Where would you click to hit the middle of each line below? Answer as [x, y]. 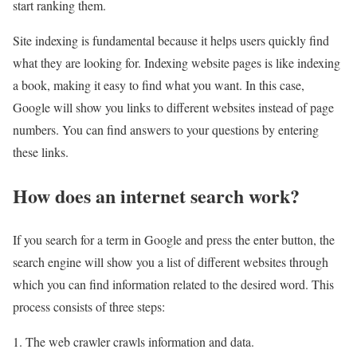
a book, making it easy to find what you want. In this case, [159, 85]
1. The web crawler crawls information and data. [133, 341]
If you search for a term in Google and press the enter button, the [174, 239]
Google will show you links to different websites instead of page [173, 107]
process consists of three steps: [89, 306]
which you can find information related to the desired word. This [173, 284]
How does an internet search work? [156, 195]
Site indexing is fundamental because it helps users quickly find [171, 40]
